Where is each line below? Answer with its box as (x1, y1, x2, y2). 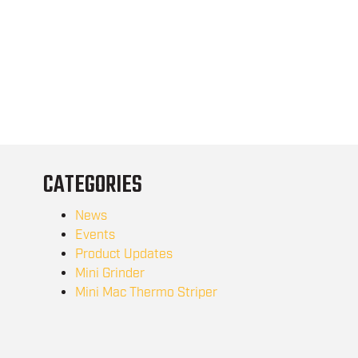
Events (74, 226, 115, 244)
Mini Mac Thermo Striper (74, 284, 217, 301)
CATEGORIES (42, 166, 142, 204)
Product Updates (74, 245, 173, 263)
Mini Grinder (74, 265, 145, 282)
